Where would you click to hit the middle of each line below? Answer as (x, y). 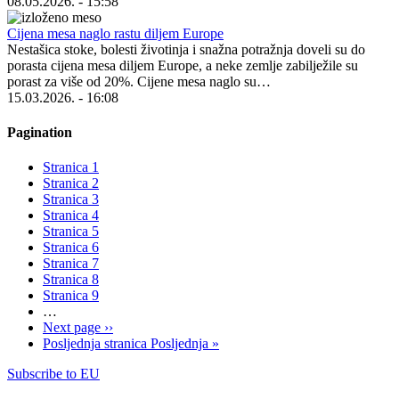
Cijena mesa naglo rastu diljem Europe (115, 33)
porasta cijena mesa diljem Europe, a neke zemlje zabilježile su (183, 65)
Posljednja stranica (95, 344)
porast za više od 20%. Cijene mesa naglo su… (139, 81)
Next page (72, 328)
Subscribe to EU (53, 374)
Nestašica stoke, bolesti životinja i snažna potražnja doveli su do (186, 49)
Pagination (40, 132)
